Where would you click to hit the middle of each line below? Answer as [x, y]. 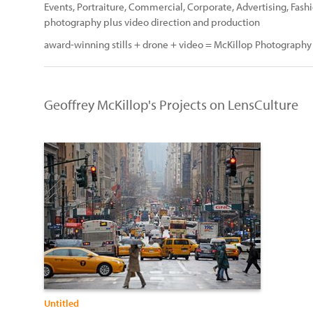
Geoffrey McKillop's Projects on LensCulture [171, 104]
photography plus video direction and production [152, 22]
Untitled [61, 303]
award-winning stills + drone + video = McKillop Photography [178, 44]
